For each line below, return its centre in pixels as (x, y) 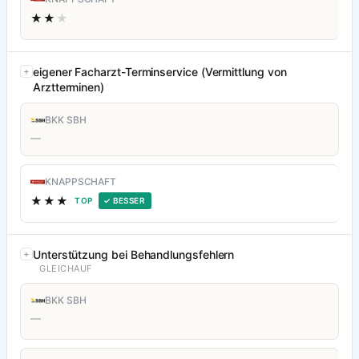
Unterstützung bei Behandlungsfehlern (134, 255)
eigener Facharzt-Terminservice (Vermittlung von (160, 72)
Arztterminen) (69, 87)
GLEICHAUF (66, 269)
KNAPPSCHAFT (81, 182)
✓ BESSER (124, 201)
